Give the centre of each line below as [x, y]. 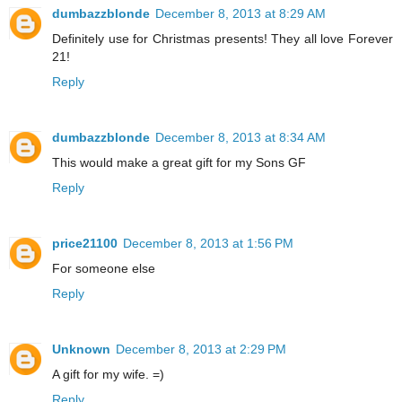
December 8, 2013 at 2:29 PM [201, 350]
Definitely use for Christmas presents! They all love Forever [223, 39]
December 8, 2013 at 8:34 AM [240, 138]
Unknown [81, 350]
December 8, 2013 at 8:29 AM [240, 14]
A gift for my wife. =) [108, 375]
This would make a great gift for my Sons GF [179, 163]
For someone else [104, 269]
